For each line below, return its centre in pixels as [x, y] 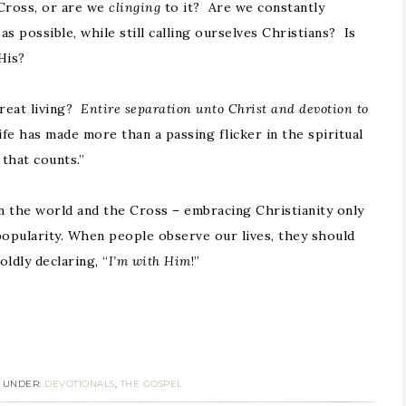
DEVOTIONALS [80, 384]
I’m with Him [150, 261]
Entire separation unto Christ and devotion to [225, 109]
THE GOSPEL [151, 384]
